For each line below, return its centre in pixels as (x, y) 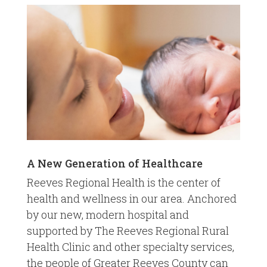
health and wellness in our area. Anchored (131, 199)
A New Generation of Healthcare (114, 164)
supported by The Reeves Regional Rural (128, 231)
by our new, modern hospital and (108, 215)
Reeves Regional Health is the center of (123, 183)
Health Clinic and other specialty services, (130, 247)
